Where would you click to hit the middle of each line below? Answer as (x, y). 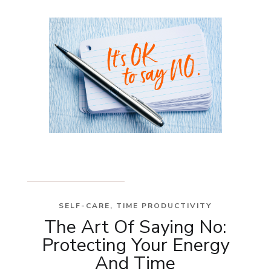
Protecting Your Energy (135, 245)
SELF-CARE (85, 205)
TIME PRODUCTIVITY (164, 205)
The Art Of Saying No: (135, 227)
